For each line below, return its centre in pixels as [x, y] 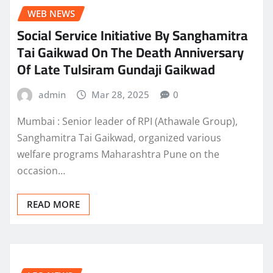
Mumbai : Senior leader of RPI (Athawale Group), [127, 122]
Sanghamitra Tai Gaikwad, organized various [119, 138]
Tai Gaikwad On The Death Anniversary [130, 53]
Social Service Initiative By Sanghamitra [133, 36]
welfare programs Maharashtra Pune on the [118, 154]
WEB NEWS [51, 13]
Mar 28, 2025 [121, 95]
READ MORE [53, 204]
